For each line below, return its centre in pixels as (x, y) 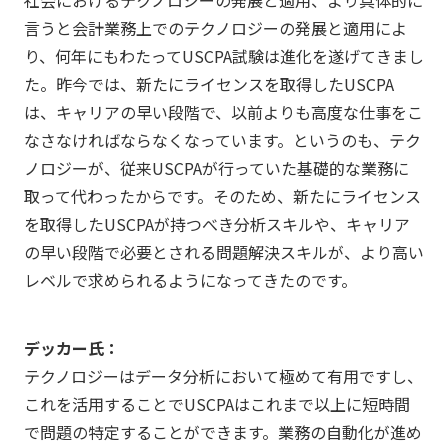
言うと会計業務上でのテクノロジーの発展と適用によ (215, 28)
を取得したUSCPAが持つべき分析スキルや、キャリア (216, 224)
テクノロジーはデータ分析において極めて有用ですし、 (223, 376)
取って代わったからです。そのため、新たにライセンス (222, 196)
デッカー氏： (71, 348)
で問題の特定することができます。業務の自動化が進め (222, 432)
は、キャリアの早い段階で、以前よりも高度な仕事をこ (223, 112)
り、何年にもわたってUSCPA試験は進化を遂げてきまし (223, 56)
